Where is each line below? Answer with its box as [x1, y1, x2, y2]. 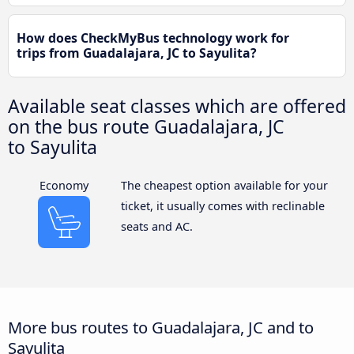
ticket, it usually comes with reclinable [120, 198, 325, 214]
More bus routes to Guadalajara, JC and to [8, 316, 314, 339]
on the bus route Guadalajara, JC [8, 114, 284, 140]
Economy [40, 178, 89, 194]
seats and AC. [120, 219, 193, 235]
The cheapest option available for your [120, 178, 328, 194]
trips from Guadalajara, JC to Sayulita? [17, 44, 257, 62]
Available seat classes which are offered [8, 93, 346, 119]
